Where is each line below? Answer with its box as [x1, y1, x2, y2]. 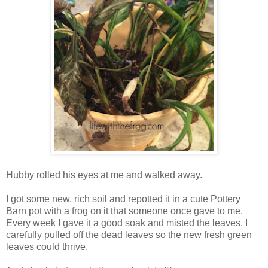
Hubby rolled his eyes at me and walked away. [6, 170, 202, 181]
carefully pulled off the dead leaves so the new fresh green [6, 230, 252, 240]
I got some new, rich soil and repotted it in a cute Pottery [6, 194, 240, 205]
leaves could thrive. [6, 242, 88, 252]
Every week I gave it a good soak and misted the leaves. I [6, 218, 248, 229]
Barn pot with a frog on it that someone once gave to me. [6, 206, 243, 217]
